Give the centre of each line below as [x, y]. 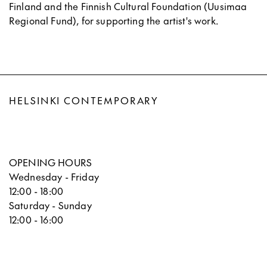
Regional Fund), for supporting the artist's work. [114, 20]
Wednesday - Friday [54, 176]
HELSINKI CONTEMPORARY [84, 100]
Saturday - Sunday [50, 205]
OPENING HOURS [51, 162]
